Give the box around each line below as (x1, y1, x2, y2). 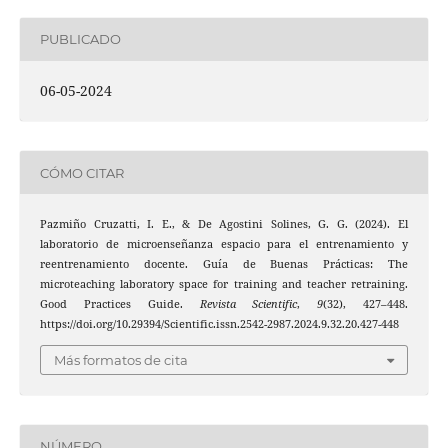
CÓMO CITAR (39, 164, 124, 181)
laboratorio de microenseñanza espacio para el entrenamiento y (39, 237, 409, 252)
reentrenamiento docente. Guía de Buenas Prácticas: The (39, 257, 409, 272)
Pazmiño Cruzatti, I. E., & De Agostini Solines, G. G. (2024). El (39, 217, 409, 232)
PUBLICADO (39, 31, 121, 48)
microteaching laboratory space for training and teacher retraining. (39, 277, 409, 292)
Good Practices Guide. (39, 297, 200, 312)
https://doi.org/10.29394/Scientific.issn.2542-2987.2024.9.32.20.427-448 (39, 317, 399, 332)
